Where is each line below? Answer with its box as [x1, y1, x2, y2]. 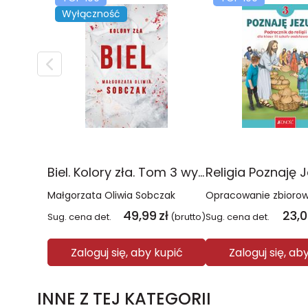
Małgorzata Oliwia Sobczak [47, 188, 175, 202]
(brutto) [170, 210, 206, 223]
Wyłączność [62, 7, 120, 21]
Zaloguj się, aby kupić [70, 244, 183, 261]
